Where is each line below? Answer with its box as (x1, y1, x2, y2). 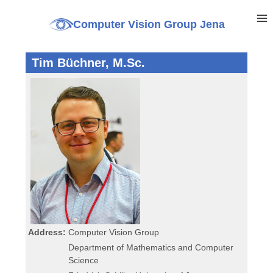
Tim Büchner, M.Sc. (32, 56, 145, 69)
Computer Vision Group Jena (73, 18, 225, 30)
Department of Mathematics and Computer (68, 243, 234, 253)
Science (68, 255, 99, 266)
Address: (28, 227, 66, 238)
